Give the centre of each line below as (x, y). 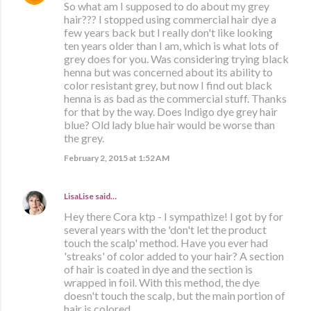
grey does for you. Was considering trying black (176, 59)
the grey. (84, 138)
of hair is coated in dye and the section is (158, 269)
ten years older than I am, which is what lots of (171, 46)
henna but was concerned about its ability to (168, 72)
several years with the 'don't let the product (165, 230)
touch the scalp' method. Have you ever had (166, 243)
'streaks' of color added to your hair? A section (174, 256)
